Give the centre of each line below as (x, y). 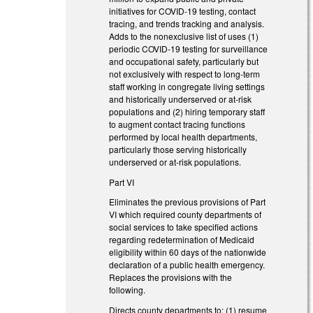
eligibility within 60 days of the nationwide (188, 252)
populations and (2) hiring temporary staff (187, 111)
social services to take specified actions (184, 227)
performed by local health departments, (183, 136)
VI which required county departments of (185, 214)
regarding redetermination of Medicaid (182, 240)
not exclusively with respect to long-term (185, 73)
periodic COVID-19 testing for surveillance (189, 48)
